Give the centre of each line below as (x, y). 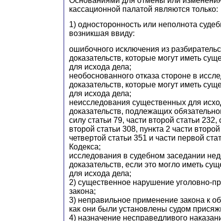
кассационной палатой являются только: (144, 9)
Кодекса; (85, 147)
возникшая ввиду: (102, 34)
